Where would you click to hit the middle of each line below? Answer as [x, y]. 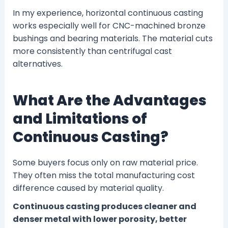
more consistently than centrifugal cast [92, 51]
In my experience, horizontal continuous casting [108, 13]
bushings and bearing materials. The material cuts [112, 39]
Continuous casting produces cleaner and [104, 206]
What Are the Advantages [109, 101]
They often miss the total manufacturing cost [104, 175]
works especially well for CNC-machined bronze [109, 26]
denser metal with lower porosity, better [99, 219]
